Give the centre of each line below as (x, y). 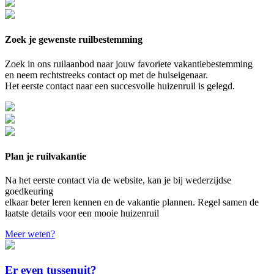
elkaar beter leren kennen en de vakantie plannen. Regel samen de (132, 202)
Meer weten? (30, 234)
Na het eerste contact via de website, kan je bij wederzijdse (118, 180)
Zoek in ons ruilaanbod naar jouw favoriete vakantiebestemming (129, 64)
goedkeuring (29, 191)
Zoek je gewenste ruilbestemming (74, 40)
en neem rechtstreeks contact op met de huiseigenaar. (106, 75)
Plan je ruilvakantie (46, 156)
